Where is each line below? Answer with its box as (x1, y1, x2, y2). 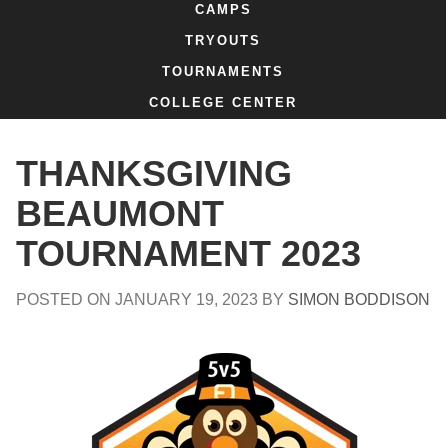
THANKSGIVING (16, 153, 292, 194)
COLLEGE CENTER (149, 95, 297, 111)
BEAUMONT (16, 193, 224, 234)
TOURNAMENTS (162, 64, 284, 80)
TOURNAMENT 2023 (16, 233, 361, 274)
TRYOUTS (185, 32, 261, 48)
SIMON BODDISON (288, 290, 430, 308)
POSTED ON (16, 290, 115, 308)
